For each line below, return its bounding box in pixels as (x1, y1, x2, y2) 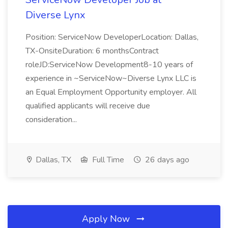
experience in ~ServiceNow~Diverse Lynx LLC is (25, 73, 196, 84)
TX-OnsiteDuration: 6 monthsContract (25, 45, 159, 56)
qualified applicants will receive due (25, 100, 150, 111)
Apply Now (82, 213, 132, 225)
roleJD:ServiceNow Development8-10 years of (25, 59, 193, 70)
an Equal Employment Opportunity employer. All (25, 87, 196, 98)
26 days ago (143, 154, 189, 165)
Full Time (90, 154, 124, 165)
